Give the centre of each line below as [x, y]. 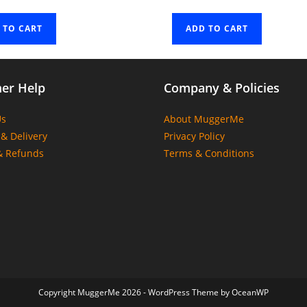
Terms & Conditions [209, 153]
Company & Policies [221, 87]
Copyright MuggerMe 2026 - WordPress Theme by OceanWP [153, 292]
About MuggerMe [204, 119]
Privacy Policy [194, 136]
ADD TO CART [217, 28]
